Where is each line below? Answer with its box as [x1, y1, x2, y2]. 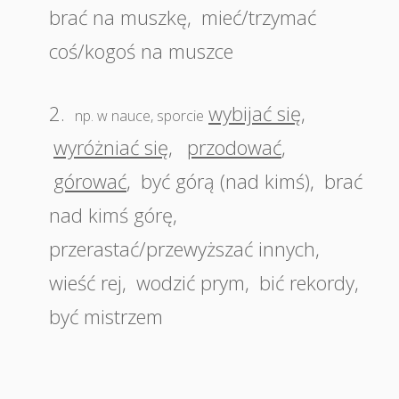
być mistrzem [49, 303, 163, 330]
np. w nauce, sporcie [75, 106, 204, 126]
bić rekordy [259, 269, 354, 296]
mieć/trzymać [201, 4, 316, 30]
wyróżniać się [53, 134, 168, 160]
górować [53, 167, 126, 194]
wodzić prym [136, 269, 245, 296]
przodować [187, 134, 281, 160]
